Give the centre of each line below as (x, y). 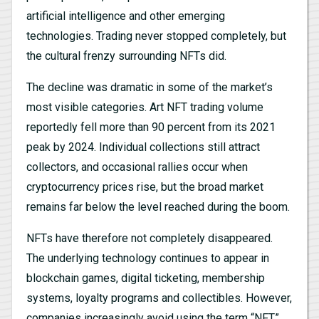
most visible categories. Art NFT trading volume (145, 107)
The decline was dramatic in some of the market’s (150, 87)
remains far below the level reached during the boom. (158, 206)
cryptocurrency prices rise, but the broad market (145, 187)
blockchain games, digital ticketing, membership (146, 278)
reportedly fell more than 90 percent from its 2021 (151, 127)
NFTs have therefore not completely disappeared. (150, 238)
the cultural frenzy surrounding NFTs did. (126, 56)
